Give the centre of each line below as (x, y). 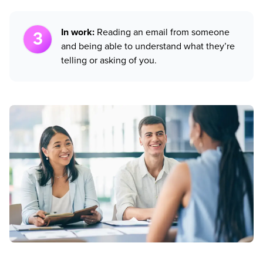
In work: (79, 32)
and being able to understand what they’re (148, 46)
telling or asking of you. (109, 60)
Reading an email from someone (163, 32)
